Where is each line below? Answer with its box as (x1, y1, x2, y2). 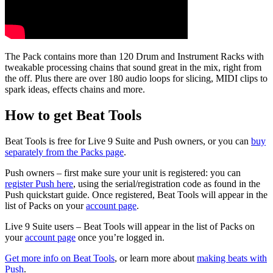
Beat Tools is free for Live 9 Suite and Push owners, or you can (5, 136, 251, 147)
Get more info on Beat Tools (5, 253, 115, 264)
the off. (5, 73, 35, 84)
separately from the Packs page (5, 147, 124, 158)
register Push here (5, 179, 73, 190)
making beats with (197, 253, 267, 264)
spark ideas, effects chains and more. (5, 84, 145, 95)
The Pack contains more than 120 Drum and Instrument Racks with (5, 51, 264, 62)
